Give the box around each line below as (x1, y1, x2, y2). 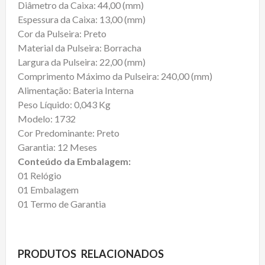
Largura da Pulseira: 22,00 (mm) (18, 56, 146, 67)
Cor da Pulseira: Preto (18, 28, 106, 39)
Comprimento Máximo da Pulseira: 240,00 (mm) (18, 70, 212, 82)
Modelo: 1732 (18, 113, 76, 124)
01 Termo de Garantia (18, 198, 106, 209)
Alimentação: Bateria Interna (18, 85, 134, 96)
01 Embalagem (18, 184, 79, 195)
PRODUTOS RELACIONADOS (18, 247, 164, 260)
